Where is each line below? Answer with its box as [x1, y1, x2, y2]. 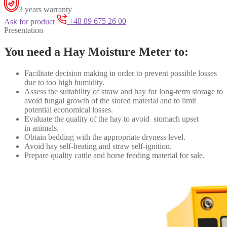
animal [32, 124, 54, 133]
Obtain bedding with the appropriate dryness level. [24, 133, 185, 142]
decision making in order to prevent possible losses [53, 69, 217, 78]
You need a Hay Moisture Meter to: [4, 45, 188, 59]
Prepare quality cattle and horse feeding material [24, 151, 177, 160]
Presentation [4, 26, 43, 35]
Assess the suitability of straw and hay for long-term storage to [24, 87, 223, 96]
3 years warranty [19, 5, 72, 14]
